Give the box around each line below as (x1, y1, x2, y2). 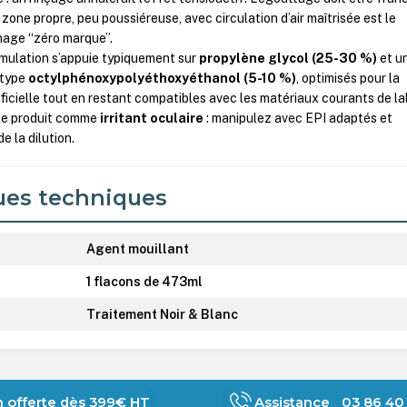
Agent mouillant (86, 241, 190, 256)
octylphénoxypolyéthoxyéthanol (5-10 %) (28, 71, 297, 86)
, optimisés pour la (296, 71, 401, 86)
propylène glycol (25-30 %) (199, 51, 378, 66)
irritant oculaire (100, 111, 204, 126)
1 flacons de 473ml (86, 273, 203, 289)
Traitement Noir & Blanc (86, 306, 239, 322)
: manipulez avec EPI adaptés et (203, 111, 393, 126)
